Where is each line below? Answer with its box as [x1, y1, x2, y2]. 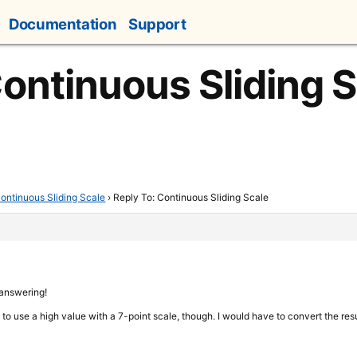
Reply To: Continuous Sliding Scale [113, 191, 269, 203]
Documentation [9, 15, 117, 33]
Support [127, 15, 186, 33]
